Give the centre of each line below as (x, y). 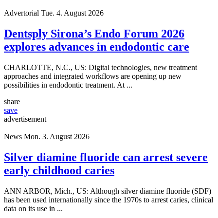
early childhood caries (59, 170)
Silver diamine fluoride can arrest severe (106, 157)
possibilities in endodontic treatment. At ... (68, 85)
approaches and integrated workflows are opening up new (93, 76)
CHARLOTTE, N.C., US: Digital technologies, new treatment (100, 67)
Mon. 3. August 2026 (57, 136)
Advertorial (21, 13)
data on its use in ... (33, 208)
